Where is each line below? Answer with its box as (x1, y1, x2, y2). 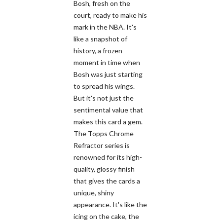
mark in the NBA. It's (74, 22, 137, 31)
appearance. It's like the (74, 200, 147, 209)
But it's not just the (74, 93, 134, 102)
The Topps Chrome (74, 129, 134, 138)
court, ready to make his (74, 10, 147, 19)
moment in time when (74, 58, 140, 67)
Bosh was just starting (74, 70, 143, 78)
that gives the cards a (74, 176, 140, 185)
